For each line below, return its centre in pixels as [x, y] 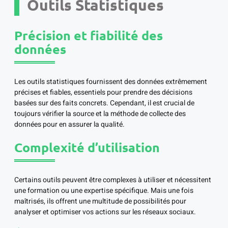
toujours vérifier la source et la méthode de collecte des [100, 114]
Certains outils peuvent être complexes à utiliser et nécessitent [113, 180]
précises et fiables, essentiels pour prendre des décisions [103, 93]
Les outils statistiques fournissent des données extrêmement [111, 82]
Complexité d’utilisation [87, 147]
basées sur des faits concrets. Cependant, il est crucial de [104, 103]
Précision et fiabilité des [89, 35]
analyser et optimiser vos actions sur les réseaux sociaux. [105, 212]
